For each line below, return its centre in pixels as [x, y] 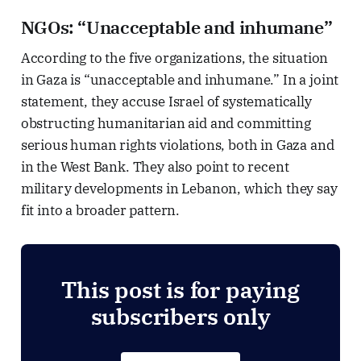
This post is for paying [180, 290]
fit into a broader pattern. [100, 211]
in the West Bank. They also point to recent [155, 167]
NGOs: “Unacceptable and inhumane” [176, 27]
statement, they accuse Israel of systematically [166, 102]
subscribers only [180, 317]
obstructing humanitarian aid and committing [166, 124]
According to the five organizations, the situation [174, 58]
